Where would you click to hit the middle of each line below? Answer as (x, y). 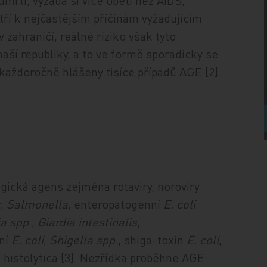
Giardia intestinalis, (89, 221)
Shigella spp (83, 239)
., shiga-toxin (150, 239)
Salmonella (38, 204)
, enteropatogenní (116, 204)
